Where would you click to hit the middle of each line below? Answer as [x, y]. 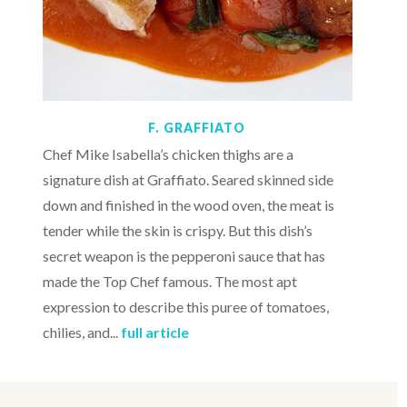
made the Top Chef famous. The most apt [169, 282]
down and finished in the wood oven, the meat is [188, 205]
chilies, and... [81, 333]
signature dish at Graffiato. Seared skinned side [188, 180]
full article [154, 333]
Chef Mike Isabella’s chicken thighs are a [168, 154]
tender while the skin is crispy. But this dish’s [177, 231]
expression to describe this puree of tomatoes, [185, 307]
